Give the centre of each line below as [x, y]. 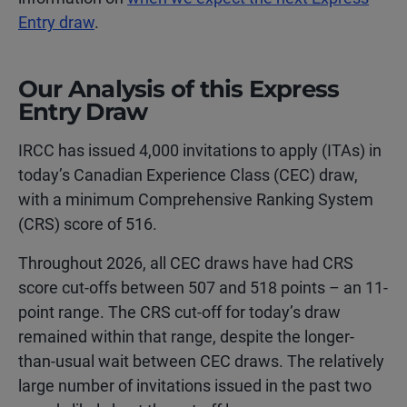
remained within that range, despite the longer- [186, 337]
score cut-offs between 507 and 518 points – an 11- [203, 288]
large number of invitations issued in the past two [195, 386]
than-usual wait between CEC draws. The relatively [201, 361]
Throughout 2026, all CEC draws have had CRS [186, 263]
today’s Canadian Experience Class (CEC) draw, [188, 175]
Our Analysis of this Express [179, 89]
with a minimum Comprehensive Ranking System [196, 199]
